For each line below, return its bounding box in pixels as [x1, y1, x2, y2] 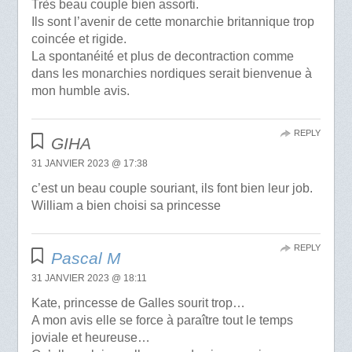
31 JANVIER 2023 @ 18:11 [31, 273, 147, 284]
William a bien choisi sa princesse [31, 199, 221, 213]
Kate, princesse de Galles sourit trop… [31, 296, 245, 310]
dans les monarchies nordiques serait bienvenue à [31, 67, 312, 81]
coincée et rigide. [31, 32, 126, 46]
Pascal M [51, 249, 122, 268]
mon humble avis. [31, 84, 130, 98]
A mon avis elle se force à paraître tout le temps [31, 313, 293, 328]
